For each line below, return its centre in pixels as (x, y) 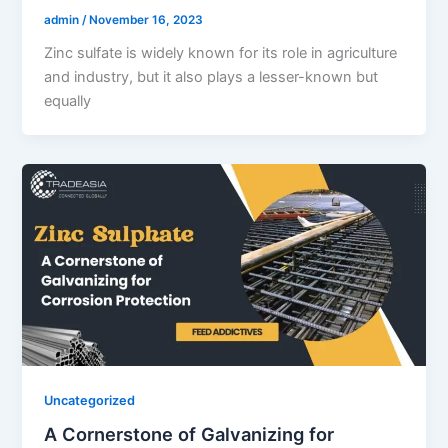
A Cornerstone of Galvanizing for (189, 434)
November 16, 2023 (146, 20)
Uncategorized (90, 400)
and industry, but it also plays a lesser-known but (211, 77)
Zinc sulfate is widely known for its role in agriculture (221, 53)
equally (68, 101)
